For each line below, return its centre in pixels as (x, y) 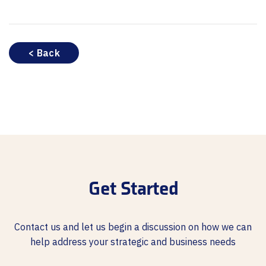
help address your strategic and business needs (133, 242)
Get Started (133, 189)
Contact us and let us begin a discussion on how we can (133, 227)
